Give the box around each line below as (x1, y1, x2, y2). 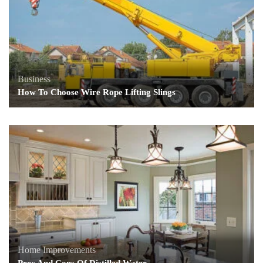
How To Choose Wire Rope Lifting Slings (18, 87, 176, 97)
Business (18, 74, 50, 85)
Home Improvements (18, 245, 96, 255)
